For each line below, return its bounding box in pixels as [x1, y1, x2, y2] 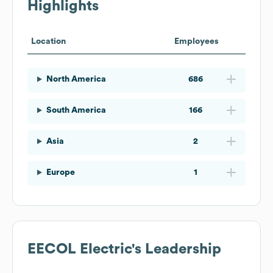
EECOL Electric [27, 241, 132, 257]
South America [46, 105, 106, 115]
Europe [46, 168, 75, 177]
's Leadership [132, 241, 221, 257]
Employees [174, 37, 219, 46]
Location [31, 37, 66, 46]
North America [46, 74, 106, 83]
